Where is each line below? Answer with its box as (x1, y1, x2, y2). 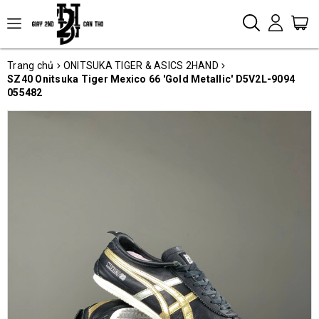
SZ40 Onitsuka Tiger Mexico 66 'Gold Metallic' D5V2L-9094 (7, 73, 295, 85)
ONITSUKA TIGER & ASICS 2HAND (63, 59, 219, 71)
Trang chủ (7, 59, 54, 71)
